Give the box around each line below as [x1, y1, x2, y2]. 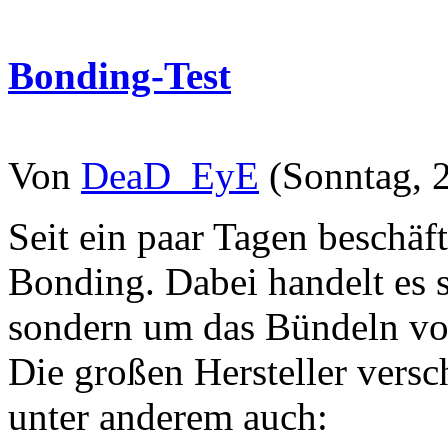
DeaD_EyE [81, 154, 259, 198]
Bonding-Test [8, 53, 231, 97]
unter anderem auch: [8, 395, 328, 439]
